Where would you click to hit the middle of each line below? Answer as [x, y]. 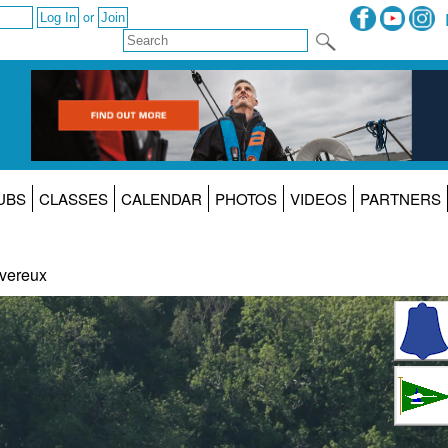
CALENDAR [161, 199]
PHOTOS [245, 199]
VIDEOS [318, 199]
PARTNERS [400, 199]
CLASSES [73, 199]
